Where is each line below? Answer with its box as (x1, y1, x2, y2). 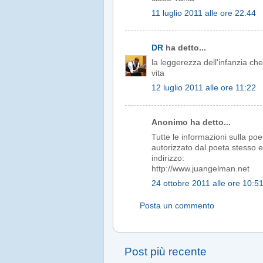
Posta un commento (140, 201, 214, 211)
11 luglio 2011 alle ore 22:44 (151, 8, 256, 18)
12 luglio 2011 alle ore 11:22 (151, 83, 256, 92)
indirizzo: (151, 154, 184, 163)
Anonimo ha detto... (151, 118, 231, 127)
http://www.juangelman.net (151, 164, 249, 174)
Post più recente (124, 245, 207, 258)
